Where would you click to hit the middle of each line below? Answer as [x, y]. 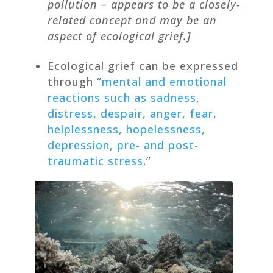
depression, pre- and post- [123, 145]
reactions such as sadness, [123, 97]
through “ [74, 81]
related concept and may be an [132, 20]
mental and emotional [164, 81]
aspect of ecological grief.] [119, 36]
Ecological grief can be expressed [143, 66]
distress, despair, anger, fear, [132, 113]
